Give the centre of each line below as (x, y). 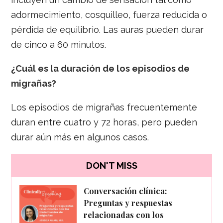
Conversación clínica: (125, 191)
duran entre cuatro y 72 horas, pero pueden (104, 122)
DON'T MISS (111, 166)
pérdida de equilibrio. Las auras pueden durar (108, 29)
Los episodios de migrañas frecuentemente (104, 107)
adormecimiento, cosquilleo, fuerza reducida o (109, 14)
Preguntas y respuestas (128, 203)
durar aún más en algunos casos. (80, 137)
